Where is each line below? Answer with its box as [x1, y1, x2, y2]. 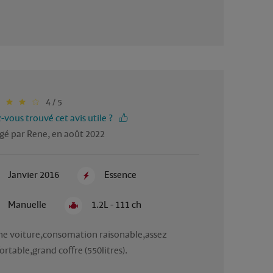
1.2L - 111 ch [91, 198, 142, 211]
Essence [104, 168, 137, 181]
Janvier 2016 [7, 168, 59, 181]
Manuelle [7, 198, 46, 211]
